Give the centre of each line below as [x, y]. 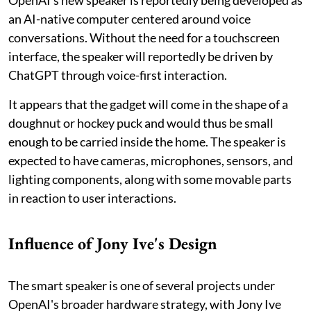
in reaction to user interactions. [92, 198]
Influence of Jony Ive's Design [113, 244]
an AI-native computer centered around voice [129, 19]
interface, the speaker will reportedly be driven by [141, 57]
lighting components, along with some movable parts [150, 179]
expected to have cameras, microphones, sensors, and [151, 161]
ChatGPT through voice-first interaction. [118, 75]
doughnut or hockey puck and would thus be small [141, 123]
